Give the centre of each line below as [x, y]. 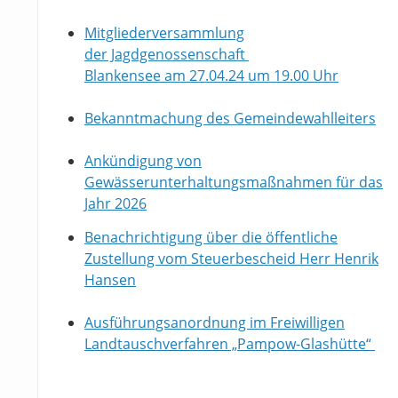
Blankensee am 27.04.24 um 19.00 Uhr [211, 76]
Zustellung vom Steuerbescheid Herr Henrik [231, 259]
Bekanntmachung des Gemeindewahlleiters [230, 119]
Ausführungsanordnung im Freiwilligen [215, 323]
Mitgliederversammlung [164, 33]
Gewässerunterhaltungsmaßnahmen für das [234, 183]
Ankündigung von [143, 161]
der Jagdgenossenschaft [167, 55]
